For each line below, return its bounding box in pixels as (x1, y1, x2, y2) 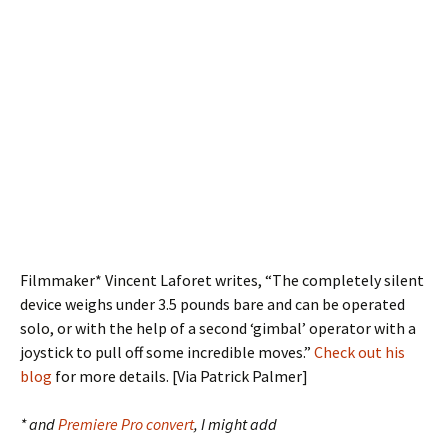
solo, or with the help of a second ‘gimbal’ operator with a (20, 318, 416, 338)
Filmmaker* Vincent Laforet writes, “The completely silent (20, 270, 424, 290)
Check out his (314, 342, 405, 362)
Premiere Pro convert (58, 414, 194, 434)
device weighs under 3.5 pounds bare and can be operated (20, 294, 405, 314)
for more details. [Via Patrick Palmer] (52, 366, 308, 386)
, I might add (194, 414, 277, 434)
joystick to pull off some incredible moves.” (20, 342, 314, 362)
